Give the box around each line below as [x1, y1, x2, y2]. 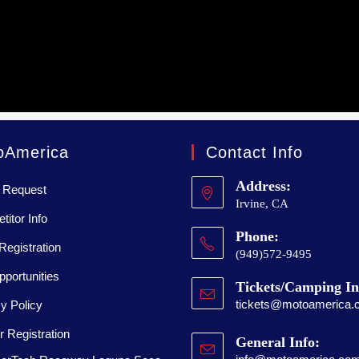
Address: [236, 178, 291, 195]
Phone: [236, 228, 279, 245]
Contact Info [206, 143, 303, 162]
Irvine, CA [236, 197, 288, 211]
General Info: [236, 334, 320, 351]
